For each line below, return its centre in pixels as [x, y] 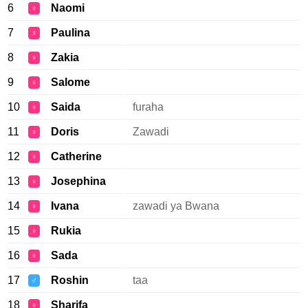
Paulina [70, 33]
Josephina [78, 181]
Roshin [70, 280]
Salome [70, 82]
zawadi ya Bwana [176, 206]
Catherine [76, 156]
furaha [148, 107]
